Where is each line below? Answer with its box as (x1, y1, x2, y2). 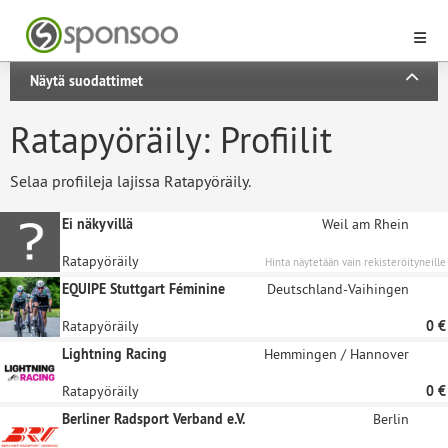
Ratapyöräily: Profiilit (10, 117, 332, 163)
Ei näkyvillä (62, 215, 133, 233)
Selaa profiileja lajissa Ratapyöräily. (10, 171, 251, 191)
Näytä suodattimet (30, 72, 143, 90)
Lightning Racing (62, 345, 167, 363)
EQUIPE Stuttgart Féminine (62, 280, 225, 298)
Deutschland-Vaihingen (267, 280, 409, 298)
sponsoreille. (385, 274, 446, 289)
